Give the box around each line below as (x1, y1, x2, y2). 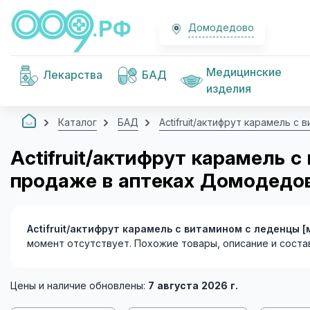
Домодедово (188, 22, 254, 33)
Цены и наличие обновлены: (10, 280, 148, 291)
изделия (206, 83, 251, 95)
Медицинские (206, 66, 282, 78)
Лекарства (43, 69, 102, 81)
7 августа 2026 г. (148, 280, 238, 291)
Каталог (58, 117, 97, 128)
